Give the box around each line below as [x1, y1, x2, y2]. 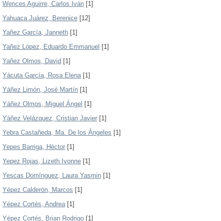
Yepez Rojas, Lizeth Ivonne [2, 157, 81, 165]
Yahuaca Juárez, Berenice [2, 14, 77, 22]
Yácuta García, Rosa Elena [2, 72, 81, 79]
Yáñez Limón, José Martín [2, 86, 78, 93]
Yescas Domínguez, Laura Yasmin [2, 172, 101, 179]
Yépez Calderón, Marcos [2, 186, 73, 193]
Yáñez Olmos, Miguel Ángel [2, 100, 82, 108]
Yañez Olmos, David [2, 57, 61, 65]
